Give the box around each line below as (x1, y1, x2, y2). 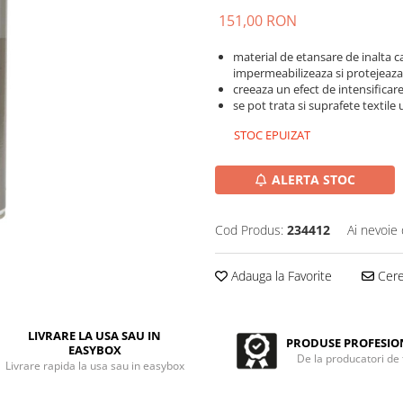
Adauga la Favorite (228, 267, 332, 284)
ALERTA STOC (272, 171, 355, 188)
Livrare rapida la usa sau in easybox (4, 358, 184, 373)
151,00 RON (219, 11, 297, 31)
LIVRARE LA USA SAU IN (28, 327, 162, 344)
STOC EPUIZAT (231, 127, 310, 143)
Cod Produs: (215, 221, 283, 238)
